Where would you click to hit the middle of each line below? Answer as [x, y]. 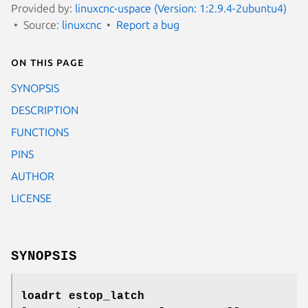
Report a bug [148, 24]
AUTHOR [33, 176]
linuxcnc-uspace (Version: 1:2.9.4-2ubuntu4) [181, 8]
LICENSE [31, 198]
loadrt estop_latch [82, 296]
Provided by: [43, 8]
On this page [47, 62]
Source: [43, 24]
